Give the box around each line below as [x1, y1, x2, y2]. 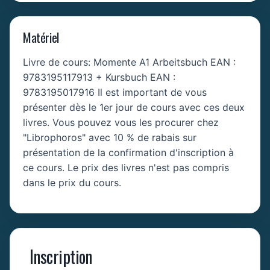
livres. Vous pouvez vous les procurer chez [23, 116, 219, 128]
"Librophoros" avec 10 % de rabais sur [23, 131, 196, 143]
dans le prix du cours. [23, 177, 121, 189]
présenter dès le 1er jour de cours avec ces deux [23, 101, 245, 113]
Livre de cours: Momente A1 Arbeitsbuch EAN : [23, 56, 236, 68]
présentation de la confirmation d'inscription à [23, 146, 234, 159]
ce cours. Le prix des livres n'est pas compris [23, 162, 229, 174]
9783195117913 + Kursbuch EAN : [23, 71, 175, 83]
